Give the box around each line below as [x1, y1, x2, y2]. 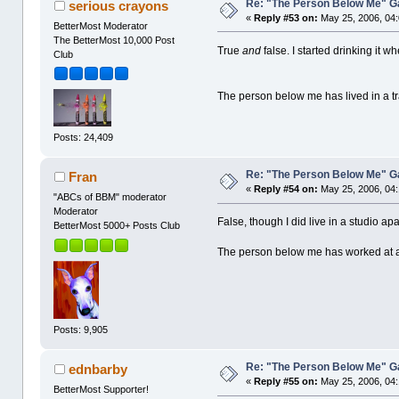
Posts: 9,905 [53, 323, 109, 335]
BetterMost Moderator [53, 20, 149, 31]
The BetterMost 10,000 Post [53, 34, 175, 45]
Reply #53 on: [254, 12, 319, 23]
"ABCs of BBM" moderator [53, 191, 167, 203]
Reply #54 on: [254, 183, 319, 195]
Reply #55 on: [254, 376, 319, 387]
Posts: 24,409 [53, 132, 114, 143]
